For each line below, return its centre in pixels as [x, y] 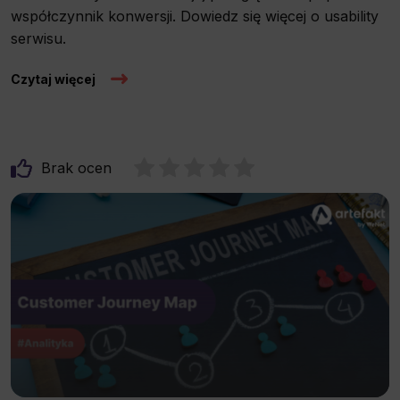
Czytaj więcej [53, 79]
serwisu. [38, 38]
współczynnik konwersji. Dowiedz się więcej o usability [195, 16]
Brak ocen [76, 167]
